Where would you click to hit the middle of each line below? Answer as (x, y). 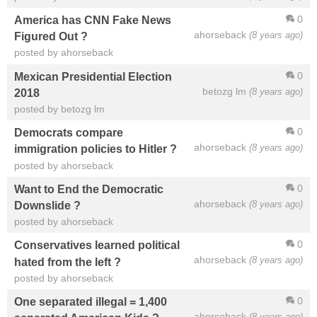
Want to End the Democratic (89, 189)
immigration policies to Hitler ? (96, 149)
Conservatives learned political (97, 245)
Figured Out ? (51, 36)
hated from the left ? (68, 261)
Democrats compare (69, 133)
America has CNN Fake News (93, 20)
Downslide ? (47, 206)
